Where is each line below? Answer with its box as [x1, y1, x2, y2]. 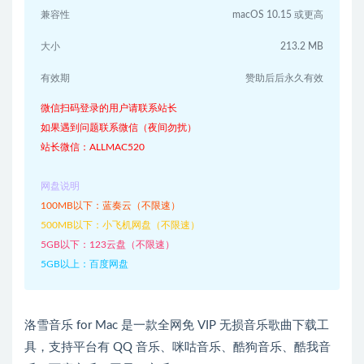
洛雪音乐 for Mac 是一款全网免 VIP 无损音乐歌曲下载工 [24, 319, 329, 331]
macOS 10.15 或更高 [232, 10, 323, 19]
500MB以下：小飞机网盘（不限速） [41, 220, 200, 230]
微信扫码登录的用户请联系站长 [41, 103, 177, 113]
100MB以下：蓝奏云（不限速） [41, 201, 180, 210]
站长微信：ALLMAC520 [41, 142, 145, 152]
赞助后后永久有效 [245, 73, 323, 83]
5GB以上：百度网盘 [41, 259, 128, 269]
